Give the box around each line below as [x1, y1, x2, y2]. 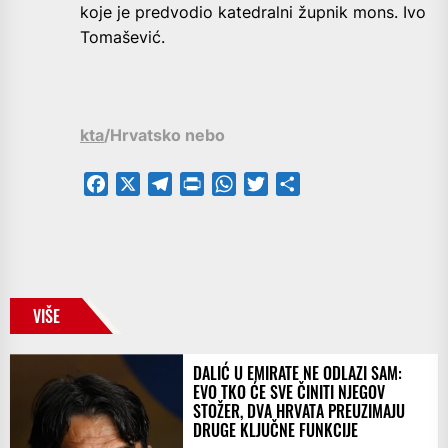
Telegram [172, 174, 242, 195]
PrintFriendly [204, 174, 299, 195]
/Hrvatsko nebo [104, 125, 225, 146]
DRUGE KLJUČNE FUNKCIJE [192, 418, 358, 443]
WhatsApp [236, 174, 314, 195]
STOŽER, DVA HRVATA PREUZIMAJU [192, 399, 405, 424]
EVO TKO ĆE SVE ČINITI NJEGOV [192, 380, 385, 405]
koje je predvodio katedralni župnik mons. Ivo [80, 2, 426, 23]
